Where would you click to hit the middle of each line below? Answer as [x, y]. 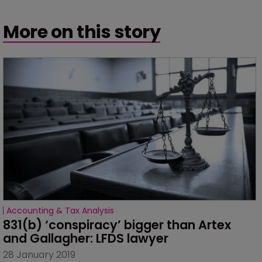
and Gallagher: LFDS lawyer [86, 238]
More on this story [82, 32]
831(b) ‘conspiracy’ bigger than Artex [118, 225]
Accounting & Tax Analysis [60, 210]
